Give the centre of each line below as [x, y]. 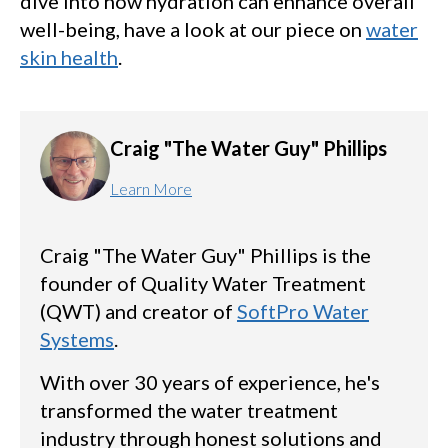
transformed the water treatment [189, 410]
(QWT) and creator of [138, 311]
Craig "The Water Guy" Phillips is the [205, 255]
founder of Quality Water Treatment [203, 283]
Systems [77, 339]
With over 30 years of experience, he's [210, 382]
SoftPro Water [303, 311]
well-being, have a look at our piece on [193, 29]
